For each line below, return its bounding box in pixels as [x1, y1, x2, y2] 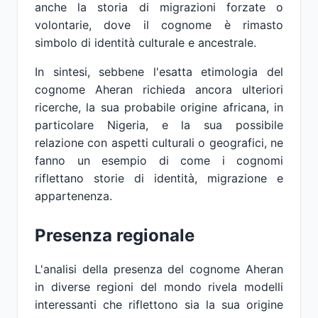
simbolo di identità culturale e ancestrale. [35, 35, 256, 50]
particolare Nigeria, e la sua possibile [35, 118, 283, 132]
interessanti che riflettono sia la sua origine [35, 297, 283, 312]
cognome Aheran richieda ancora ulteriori [35, 82, 283, 97]
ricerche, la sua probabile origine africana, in [35, 100, 283, 114]
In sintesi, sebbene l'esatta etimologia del [35, 65, 283, 79]
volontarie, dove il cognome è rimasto [35, 18, 283, 32]
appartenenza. [35, 189, 112, 203]
